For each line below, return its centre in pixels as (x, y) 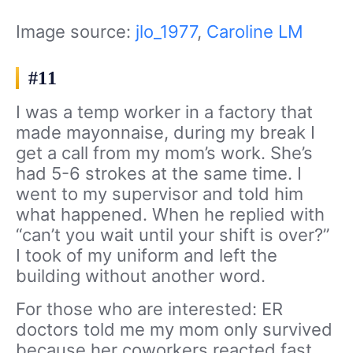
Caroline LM (255, 32)
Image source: (76, 32)
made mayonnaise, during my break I (165, 133)
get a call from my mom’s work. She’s (164, 153)
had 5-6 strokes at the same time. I (159, 174)
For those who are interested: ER (149, 309)
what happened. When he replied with (170, 215)
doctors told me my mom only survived (174, 330)
